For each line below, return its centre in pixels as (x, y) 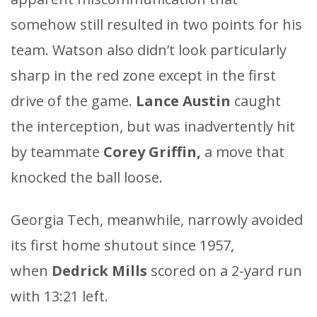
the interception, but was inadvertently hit (153, 127)
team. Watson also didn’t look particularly (149, 50)
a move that (244, 152)
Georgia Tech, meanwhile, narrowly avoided (157, 220)
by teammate (57, 152)
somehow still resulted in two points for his (156, 25)
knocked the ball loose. (87, 178)
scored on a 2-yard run (226, 271)
